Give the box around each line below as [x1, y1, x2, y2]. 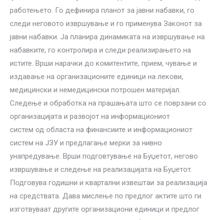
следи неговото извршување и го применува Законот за [10, 19, 202, 28]
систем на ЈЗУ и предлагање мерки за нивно [10, 138, 162, 147]
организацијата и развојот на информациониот [10, 112, 170, 121]
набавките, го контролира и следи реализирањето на [10, 46, 191, 55]
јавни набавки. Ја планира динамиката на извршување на [10, 32, 205, 41]
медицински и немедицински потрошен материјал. [10, 85, 181, 94]
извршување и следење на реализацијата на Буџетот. [10, 165, 192, 174]
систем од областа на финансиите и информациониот [10, 125, 192, 134]
